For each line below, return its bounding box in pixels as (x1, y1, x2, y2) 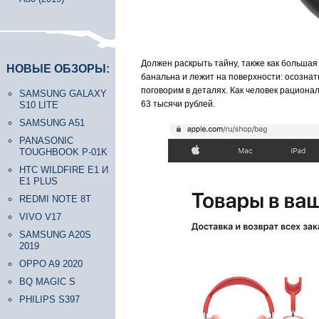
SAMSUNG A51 (19, 117, 85, 128)
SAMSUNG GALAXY (19, 88, 107, 99)
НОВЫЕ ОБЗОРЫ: (6, 63, 110, 75)
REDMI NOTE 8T (19, 194, 91, 204)
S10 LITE (19, 100, 58, 110)
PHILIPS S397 (19, 294, 80, 305)
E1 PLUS (19, 176, 58, 187)
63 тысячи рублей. (141, 99, 215, 110)
